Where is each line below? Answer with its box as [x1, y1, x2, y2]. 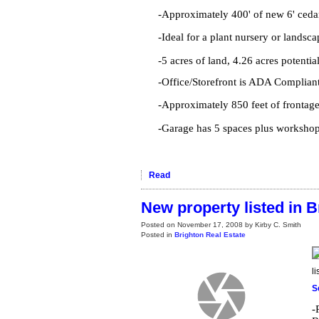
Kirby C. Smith [255, 220, 301, 229]
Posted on [141, 220, 177, 229]
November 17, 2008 [177, 220, 243, 229]
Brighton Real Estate [174, 230, 246, 239]
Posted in [141, 230, 172, 239]
